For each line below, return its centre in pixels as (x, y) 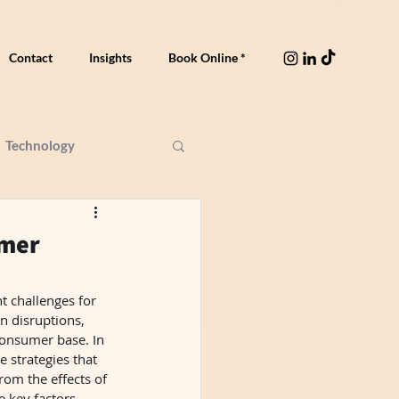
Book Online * (207, 57)
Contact (30, 57)
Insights (110, 57)
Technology (40, 145)
